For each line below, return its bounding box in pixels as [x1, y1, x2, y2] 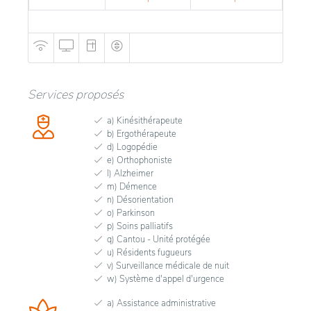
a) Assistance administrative [107, 296, 216, 310]
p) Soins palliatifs [107, 219, 173, 233]
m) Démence [107, 180, 157, 193]
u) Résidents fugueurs [107, 246, 192, 259]
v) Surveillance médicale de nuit [107, 259, 229, 272]
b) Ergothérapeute [107, 127, 176, 140]
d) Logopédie [107, 140, 158, 153]
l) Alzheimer [107, 167, 153, 180]
